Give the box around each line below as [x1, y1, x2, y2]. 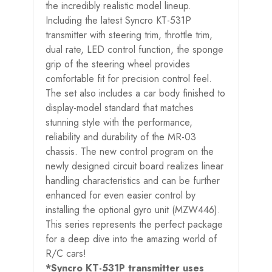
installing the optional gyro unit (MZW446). [46, 202, 220, 217]
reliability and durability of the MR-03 [46, 129, 196, 144]
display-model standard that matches [46, 100, 194, 115]
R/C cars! [46, 246, 86, 260]
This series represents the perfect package [46, 217, 223, 231]
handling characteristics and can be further [46, 173, 220, 188]
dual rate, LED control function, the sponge [46, 42, 223, 56]
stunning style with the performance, [46, 115, 192, 129]
